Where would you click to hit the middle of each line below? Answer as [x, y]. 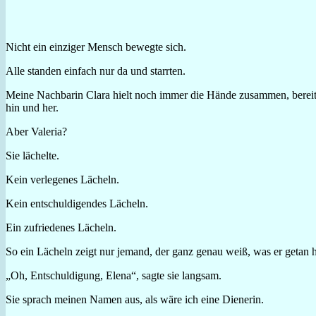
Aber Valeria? [36, 131]
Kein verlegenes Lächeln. [62, 179]
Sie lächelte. [32, 155]
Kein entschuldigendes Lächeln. [77, 203]
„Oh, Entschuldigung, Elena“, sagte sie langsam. [114, 275]
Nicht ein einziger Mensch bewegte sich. [96, 47]
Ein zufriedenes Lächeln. [61, 227]
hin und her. [32, 107]
